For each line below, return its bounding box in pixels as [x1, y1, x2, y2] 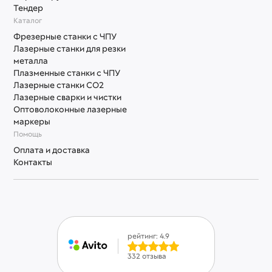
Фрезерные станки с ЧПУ [13, 30, 117, 42]
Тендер [13, 2, 43, 13]
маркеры [13, 115, 50, 127]
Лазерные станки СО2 [13, 79, 104, 90]
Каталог [13, 15, 42, 25]
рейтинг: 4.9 [127, 231, 169, 242]
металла [13, 55, 48, 66]
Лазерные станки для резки [13, 42, 126, 54]
